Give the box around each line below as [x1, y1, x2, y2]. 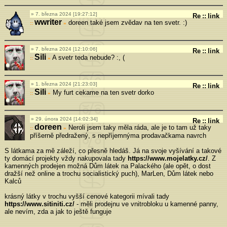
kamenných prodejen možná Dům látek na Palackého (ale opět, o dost [4, 162, 211, 170]
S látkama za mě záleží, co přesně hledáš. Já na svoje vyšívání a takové [4, 146, 221, 155]
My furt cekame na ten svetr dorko [50, 88, 154, 96]
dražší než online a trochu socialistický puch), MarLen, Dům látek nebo [4, 169, 213, 177]
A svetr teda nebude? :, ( [50, 53, 125, 61]
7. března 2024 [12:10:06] [35, 46, 97, 52]
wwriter [34, 17, 62, 26]
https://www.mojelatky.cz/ [127, 154, 208, 162]
